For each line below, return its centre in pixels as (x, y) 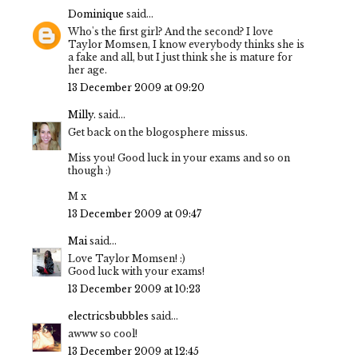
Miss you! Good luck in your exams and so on (179, 158)
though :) (89, 171)
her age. (88, 70)
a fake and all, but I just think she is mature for (180, 58)
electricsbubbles (108, 316)
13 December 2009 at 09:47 (135, 214)
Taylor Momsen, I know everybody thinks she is (186, 45)
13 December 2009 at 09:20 (136, 88)
